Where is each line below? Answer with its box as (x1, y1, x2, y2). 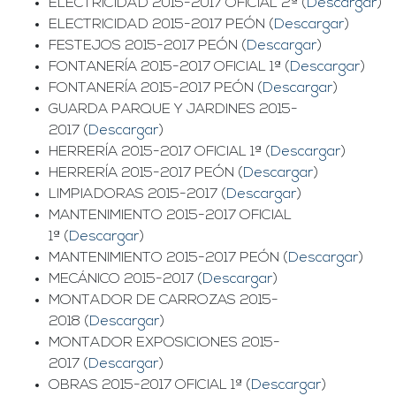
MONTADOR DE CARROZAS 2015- (49, 293, 278, 308)
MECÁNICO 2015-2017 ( (49, 272, 202, 287)
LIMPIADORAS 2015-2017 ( (49, 187, 226, 202)
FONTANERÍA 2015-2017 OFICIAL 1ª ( (49, 60, 290, 75)
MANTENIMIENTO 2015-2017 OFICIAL (49, 209, 292, 224)
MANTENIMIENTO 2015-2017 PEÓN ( (49, 251, 288, 266)
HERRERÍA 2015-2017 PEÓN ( (49, 166, 243, 181)
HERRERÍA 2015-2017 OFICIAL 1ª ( (49, 145, 270, 160)
